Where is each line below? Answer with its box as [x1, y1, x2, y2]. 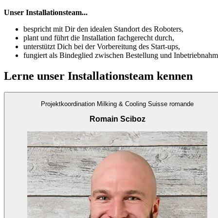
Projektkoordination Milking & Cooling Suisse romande [41, 100, 194, 108]
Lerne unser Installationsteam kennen [4, 69, 193, 82]
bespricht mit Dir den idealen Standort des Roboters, [23, 24, 183, 33]
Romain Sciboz [89, 115, 145, 124]
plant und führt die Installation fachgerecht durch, [23, 33, 174, 42]
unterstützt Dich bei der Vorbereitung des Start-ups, [23, 42, 180, 51]
